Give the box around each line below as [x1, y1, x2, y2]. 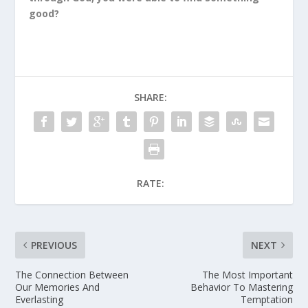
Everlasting [15, 292, 64, 306]
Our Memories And [15, 280, 100, 294]
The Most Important [201, 267, 293, 281]
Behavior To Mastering [190, 280, 293, 294]
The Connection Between [15, 267, 129, 281]
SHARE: [134, 90, 167, 104]
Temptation [240, 292, 293, 306]
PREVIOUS [31, 238, 78, 252]
